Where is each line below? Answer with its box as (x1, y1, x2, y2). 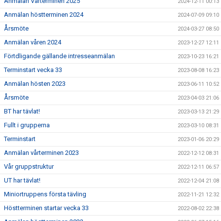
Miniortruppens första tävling (4, 190, 86, 198)
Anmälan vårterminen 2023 (4, 149, 79, 156)
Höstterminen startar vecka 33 (4, 204, 89, 212)
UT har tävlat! (4, 177, 40, 184)
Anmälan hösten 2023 (4, 80, 66, 87)
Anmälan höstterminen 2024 (4, 11, 83, 18)
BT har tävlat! (4, 108, 40, 115)
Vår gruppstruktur (4, 163, 54, 170)
